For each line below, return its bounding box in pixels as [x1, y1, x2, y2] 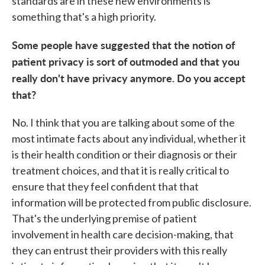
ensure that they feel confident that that [12, 180, 199, 193]
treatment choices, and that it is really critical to [12, 164, 229, 177]
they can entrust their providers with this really [12, 244, 227, 257]
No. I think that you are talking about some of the [12, 116, 235, 129]
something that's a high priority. [12, 10, 156, 23]
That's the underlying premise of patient [12, 212, 197, 225]
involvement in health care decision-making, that [12, 228, 234, 241]
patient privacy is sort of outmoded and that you [12, 54, 240, 69]
